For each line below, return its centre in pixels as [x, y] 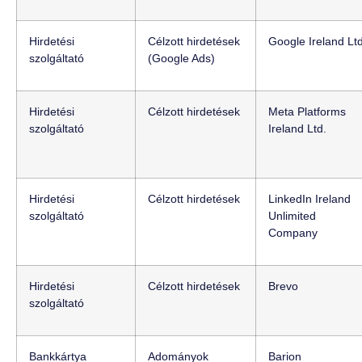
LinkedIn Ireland [309, 199]
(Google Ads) [181, 59]
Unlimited [292, 216]
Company [293, 233]
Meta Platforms [307, 112]
